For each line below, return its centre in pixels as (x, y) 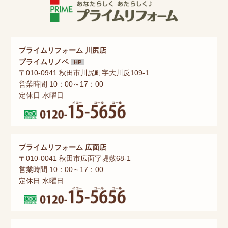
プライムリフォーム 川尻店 (63, 51)
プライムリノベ (44, 62)
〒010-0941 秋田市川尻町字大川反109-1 (84, 73)
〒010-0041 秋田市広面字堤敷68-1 (75, 158)
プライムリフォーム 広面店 (63, 147)
